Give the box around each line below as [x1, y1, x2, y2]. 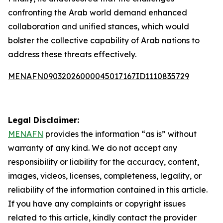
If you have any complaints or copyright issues [8, 199, 186, 209]
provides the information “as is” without [43, 129, 197, 139]
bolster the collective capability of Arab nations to [8, 35, 200, 45]
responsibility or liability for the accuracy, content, [8, 157, 199, 167]
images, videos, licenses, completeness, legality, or [8, 171, 202, 181]
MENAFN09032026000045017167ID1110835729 [8, 71, 189, 81]
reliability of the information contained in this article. [8, 185, 208, 195]
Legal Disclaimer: [8, 115, 79, 125]
